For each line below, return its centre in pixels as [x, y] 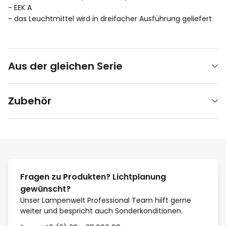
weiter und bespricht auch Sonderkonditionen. [101, 211]
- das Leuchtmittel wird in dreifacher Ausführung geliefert [110, 18]
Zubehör [30, 101]
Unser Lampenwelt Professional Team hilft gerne [106, 200]
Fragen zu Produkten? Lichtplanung [93, 177]
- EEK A [20, 7]
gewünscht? [45, 189]
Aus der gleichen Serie [65, 66]
